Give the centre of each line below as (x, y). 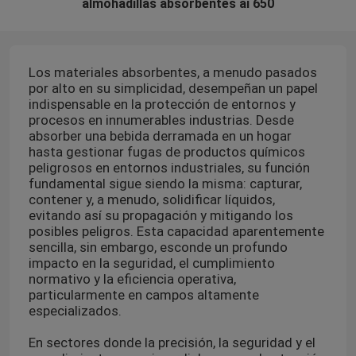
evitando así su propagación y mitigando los (161, 215)
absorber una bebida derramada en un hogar (160, 135)
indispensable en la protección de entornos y (162, 104)
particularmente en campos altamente (143, 294)
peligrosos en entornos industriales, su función (169, 167)
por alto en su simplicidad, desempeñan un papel (173, 88)
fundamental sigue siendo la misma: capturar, (165, 183)
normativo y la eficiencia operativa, (132, 279)
